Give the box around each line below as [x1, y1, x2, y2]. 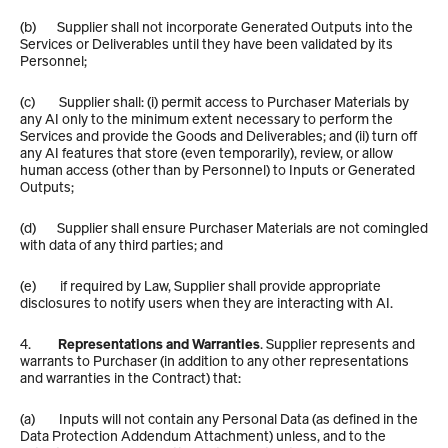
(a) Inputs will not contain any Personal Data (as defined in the [20, 409, 418, 428]
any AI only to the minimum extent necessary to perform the [20, 109, 393, 128]
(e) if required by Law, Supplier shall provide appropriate [20, 276, 381, 295]
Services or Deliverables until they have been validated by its [20, 34, 393, 53]
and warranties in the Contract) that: [20, 368, 241, 387]
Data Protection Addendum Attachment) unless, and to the [20, 426, 386, 445]
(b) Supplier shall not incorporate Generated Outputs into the [20, 17, 413, 36]
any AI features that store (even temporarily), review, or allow [20, 143, 393, 162]
